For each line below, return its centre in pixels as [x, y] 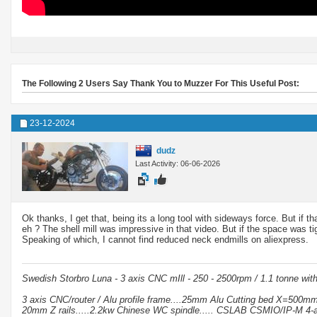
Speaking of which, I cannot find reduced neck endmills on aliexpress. [165, 239]
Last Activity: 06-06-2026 [178, 163]
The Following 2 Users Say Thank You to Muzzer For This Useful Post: [161, 83]
